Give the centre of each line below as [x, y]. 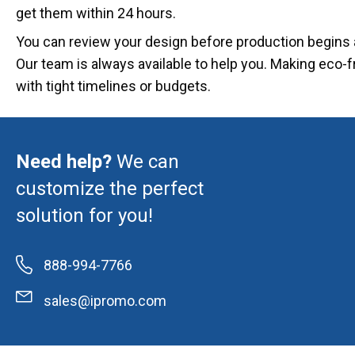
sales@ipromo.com [105, 301]
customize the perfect [110, 189]
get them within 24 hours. [96, 13]
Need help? [66, 162]
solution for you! [84, 216]
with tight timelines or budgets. [113, 86]
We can [148, 162]
